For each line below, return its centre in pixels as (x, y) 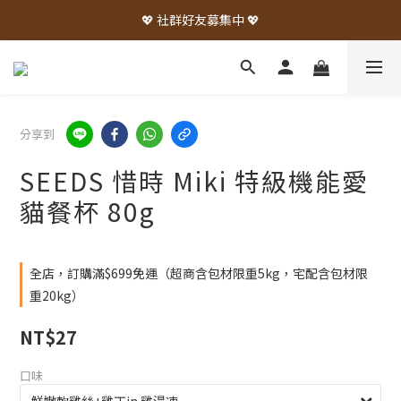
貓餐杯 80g (88, 211)
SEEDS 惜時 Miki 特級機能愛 (194, 181)
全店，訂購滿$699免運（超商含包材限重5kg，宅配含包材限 (199, 273)
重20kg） (57, 295)
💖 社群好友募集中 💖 (200, 20)
